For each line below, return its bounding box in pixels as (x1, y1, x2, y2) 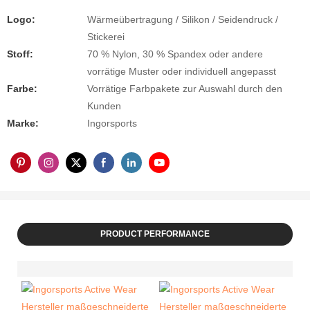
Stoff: (7, 48, 33, 60)
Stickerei (87, 31, 125, 43)
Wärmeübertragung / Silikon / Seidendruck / (87, 14, 278, 26)
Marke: (7, 118, 39, 129)
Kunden (87, 100, 121, 112)
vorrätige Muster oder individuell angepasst (87, 66, 276, 77)
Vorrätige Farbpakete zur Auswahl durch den (87, 83, 282, 95)
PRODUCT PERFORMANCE (100, 228, 210, 239)
